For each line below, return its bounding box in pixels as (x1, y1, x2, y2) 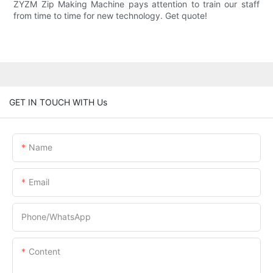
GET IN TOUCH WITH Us (9, 96, 107, 107)
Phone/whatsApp (21, 211, 91, 222)
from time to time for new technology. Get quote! (13, 10, 208, 21)
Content (29, 246, 60, 257)
